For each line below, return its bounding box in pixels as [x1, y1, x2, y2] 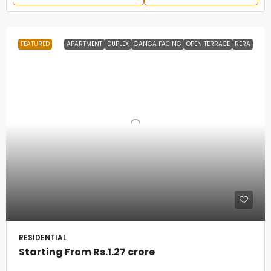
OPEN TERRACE [186, 39, 230, 48]
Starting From [19, 245, 93, 259]
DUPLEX [107, 39, 129, 48]
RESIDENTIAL [19, 232, 67, 243]
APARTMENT [67, 39, 102, 48]
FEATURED [21, 39, 50, 48]
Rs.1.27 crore [93, 245, 155, 259]
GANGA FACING [134, 39, 181, 48]
